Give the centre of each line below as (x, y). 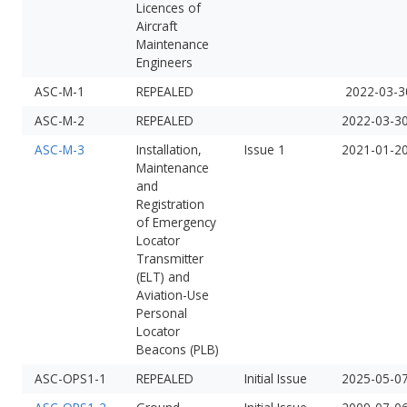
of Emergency (176, 222)
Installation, (169, 149)
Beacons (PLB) (177, 349)
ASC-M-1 (59, 91)
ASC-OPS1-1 (70, 378)
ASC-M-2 (59, 120)
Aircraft (156, 25)
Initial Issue (275, 378)
